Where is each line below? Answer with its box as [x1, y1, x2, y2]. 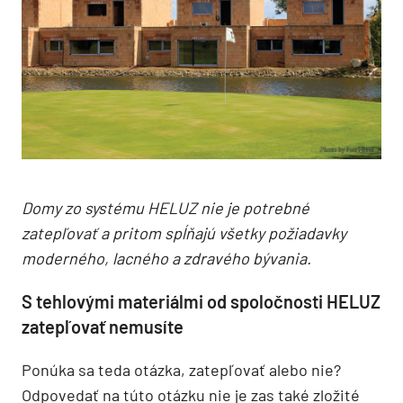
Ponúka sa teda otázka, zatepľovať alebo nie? [22, 360, 341, 381]
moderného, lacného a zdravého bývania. [22, 248, 311, 269]
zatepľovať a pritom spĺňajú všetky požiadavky [22, 223, 346, 244]
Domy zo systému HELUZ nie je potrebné [22, 198, 309, 219]
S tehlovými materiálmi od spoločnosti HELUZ [22, 291, 381, 313]
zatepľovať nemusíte [22, 316, 184, 338]
